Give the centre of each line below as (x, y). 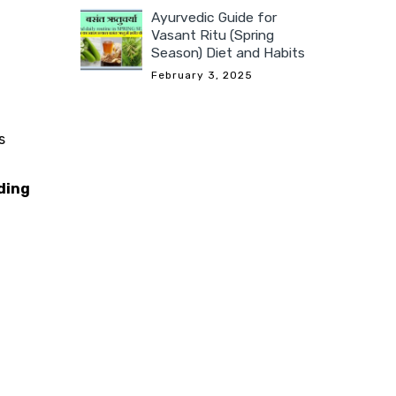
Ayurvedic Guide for (214, 18)
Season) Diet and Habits (228, 53)
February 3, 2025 (202, 76)
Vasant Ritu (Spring (213, 35)
